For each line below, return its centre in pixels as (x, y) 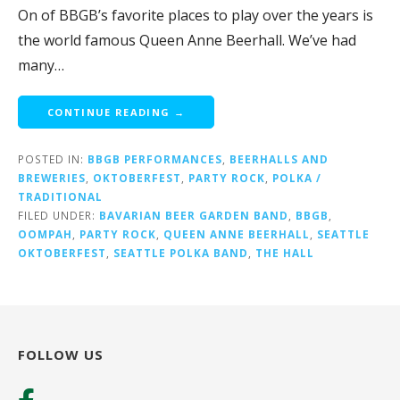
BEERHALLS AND (279, 159)
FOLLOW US (61, 355)
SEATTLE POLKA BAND (181, 253)
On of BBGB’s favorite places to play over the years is (196, 16)
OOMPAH (45, 234)
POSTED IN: (53, 159)
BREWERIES (52, 178)
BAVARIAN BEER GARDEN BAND (194, 216)
